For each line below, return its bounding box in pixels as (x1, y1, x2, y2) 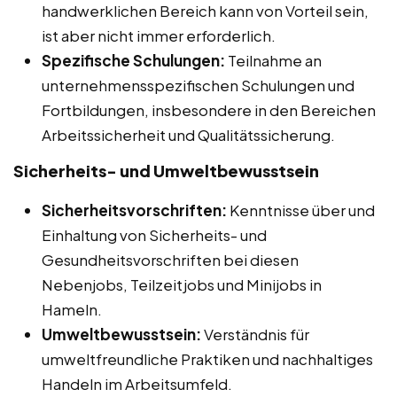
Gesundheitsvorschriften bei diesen (42, 249, 299, 269)
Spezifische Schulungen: (42, 50, 225, 70)
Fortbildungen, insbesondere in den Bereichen (42, 99, 376, 120)
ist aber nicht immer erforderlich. (42, 25, 276, 45)
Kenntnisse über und (227, 199, 375, 220)
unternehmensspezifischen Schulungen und (42, 74, 354, 95)
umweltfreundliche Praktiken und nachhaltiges (42, 348, 373, 369)
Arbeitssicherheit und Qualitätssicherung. (42, 124, 335, 144)
